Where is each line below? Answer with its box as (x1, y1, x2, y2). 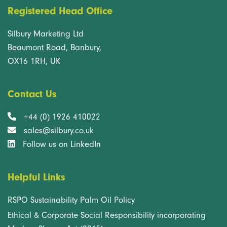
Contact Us (8, 88, 56, 100)
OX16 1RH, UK (8, 56, 60, 66)
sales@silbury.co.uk (24, 126, 94, 135)
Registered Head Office (8, 5, 112, 17)
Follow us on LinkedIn (23, 139, 101, 149)
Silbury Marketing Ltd (8, 29, 84, 39)
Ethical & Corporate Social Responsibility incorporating (8, 210, 206, 220)
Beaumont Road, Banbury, (8, 43, 101, 52)
